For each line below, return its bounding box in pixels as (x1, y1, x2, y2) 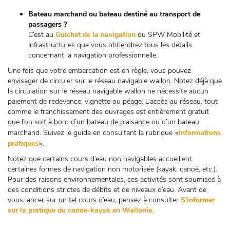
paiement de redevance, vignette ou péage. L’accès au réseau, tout (8, 97, 218, 106)
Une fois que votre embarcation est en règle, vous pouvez (8, 66, 191, 75)
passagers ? (28, 20, 67, 29)
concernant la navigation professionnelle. (28, 50, 158, 60)
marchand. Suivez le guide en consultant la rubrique (8, 128, 175, 138)
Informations (179, 128, 221, 138)
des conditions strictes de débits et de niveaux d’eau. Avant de (8, 185, 206, 195)
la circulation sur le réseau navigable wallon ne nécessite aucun (8, 86, 208, 96)
